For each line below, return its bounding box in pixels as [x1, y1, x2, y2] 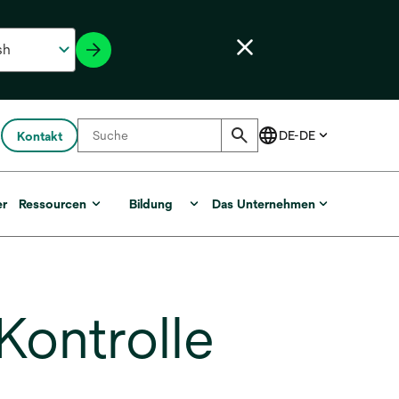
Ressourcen [19, 197, 87, 211]
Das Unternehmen [211, 197, 315, 211]
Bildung [128, 197, 172, 211]
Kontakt [17, 129, 62, 143]
